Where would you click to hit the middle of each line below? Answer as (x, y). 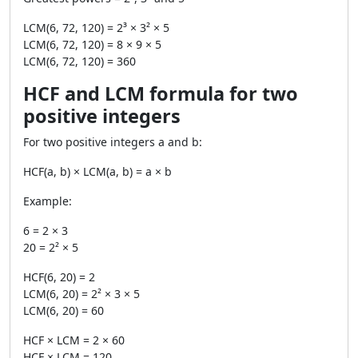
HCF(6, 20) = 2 (59, 277)
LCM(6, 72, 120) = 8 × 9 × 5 (92, 44)
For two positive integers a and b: (113, 142)
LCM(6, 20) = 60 (64, 310)
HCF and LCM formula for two (161, 93)
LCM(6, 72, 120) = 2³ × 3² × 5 (96, 28)
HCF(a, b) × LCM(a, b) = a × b (97, 171)
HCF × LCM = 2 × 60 (74, 340)
